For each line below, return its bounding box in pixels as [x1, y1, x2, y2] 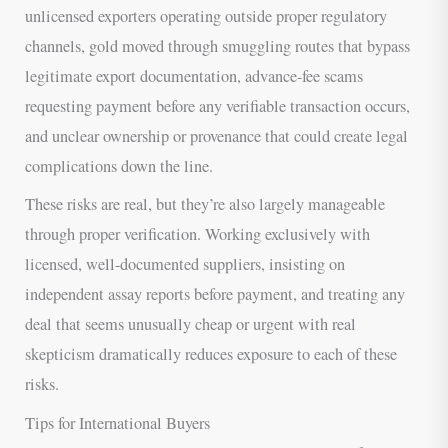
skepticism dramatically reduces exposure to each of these [25, 343, 398, 366]
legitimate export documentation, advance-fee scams [25, 65, 364, 88]
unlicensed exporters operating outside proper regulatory [25, 5, 388, 28]
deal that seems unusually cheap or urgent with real [25, 313, 357, 336]
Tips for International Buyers [25, 411, 211, 434]
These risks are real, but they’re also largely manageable [25, 193, 386, 216]
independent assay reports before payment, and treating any [25, 283, 406, 306]
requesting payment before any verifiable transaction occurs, [25, 95, 411, 118]
